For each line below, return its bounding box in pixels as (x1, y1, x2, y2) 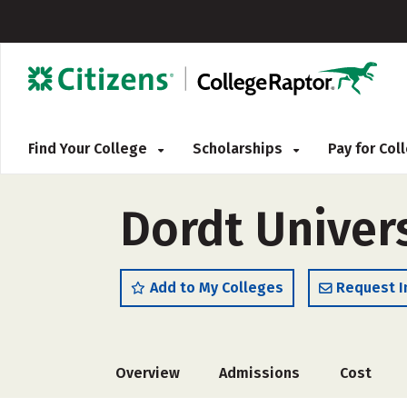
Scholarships (193, 140, 286, 157)
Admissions (219, 364, 301, 382)
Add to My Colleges (150, 279, 283, 296)
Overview (115, 364, 180, 382)
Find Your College (28, 140, 151, 157)
